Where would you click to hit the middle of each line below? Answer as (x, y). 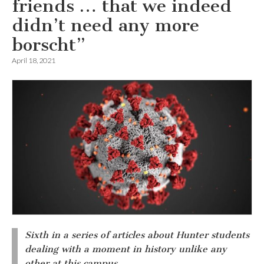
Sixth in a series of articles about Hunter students (137, 235)
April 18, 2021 (34, 60)
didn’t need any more (105, 25)
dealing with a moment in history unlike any (126, 249)
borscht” (49, 45)
